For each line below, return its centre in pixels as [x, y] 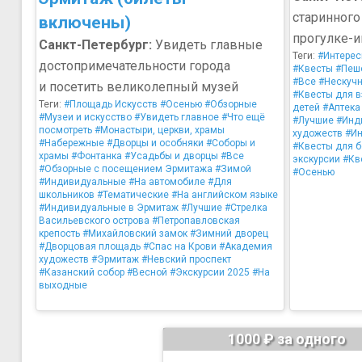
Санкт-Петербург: [95, 45]
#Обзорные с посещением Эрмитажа [126, 169]
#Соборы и [231, 143]
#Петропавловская [196, 221]
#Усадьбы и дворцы [171, 156]
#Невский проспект [186, 259]
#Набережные [72, 143]
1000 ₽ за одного [286, 339]
